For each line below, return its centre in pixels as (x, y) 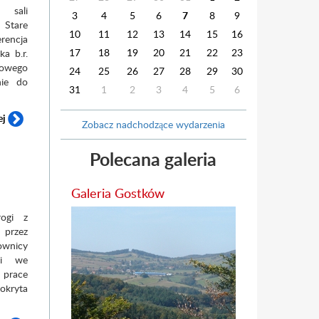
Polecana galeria (153, 159)
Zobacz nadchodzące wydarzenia (153, 124)
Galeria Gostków (117, 193)
